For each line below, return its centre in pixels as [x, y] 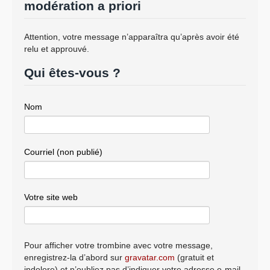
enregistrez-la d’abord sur [74, 257]
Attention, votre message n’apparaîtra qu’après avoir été [132, 36]
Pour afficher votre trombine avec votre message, [118, 245]
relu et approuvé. [57, 49]
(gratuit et [194, 257]
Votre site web [51, 197]
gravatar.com [150, 257]
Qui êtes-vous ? [72, 72]
